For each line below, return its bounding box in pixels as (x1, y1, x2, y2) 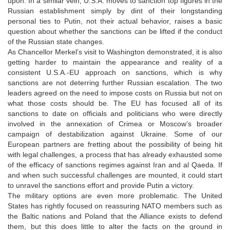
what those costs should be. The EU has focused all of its (8, 99, 222, 107)
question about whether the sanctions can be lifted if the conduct (8, 27, 222, 35)
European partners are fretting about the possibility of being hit (8, 140, 222, 148)
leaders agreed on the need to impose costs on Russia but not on (8, 88, 222, 97)
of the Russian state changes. (8, 37, 104, 46)
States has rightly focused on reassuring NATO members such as (8, 201, 222, 210)
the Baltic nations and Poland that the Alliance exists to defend (8, 212, 222, 220)
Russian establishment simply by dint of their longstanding (8, 6, 222, 15)
